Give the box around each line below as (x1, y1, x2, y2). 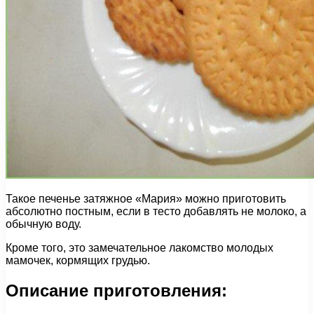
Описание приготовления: (6, 280, 227, 300)
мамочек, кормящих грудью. (6, 254, 150, 266)
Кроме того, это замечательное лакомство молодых (6, 241, 273, 254)
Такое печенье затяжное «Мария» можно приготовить (6, 192, 286, 205)
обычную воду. (6, 217, 81, 230)
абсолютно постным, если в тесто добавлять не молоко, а (6, 205, 306, 217)
